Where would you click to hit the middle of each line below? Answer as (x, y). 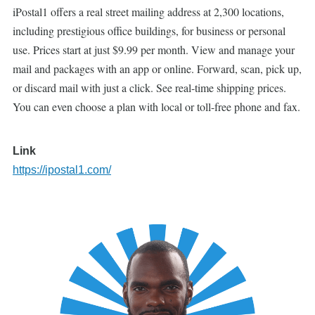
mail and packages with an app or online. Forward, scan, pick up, (157, 69)
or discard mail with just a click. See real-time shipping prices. (149, 88)
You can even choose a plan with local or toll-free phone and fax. (156, 107)
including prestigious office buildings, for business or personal (149, 31)
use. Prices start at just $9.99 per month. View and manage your (154, 50)
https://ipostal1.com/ (62, 170)
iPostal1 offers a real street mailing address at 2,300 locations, (148, 12)
